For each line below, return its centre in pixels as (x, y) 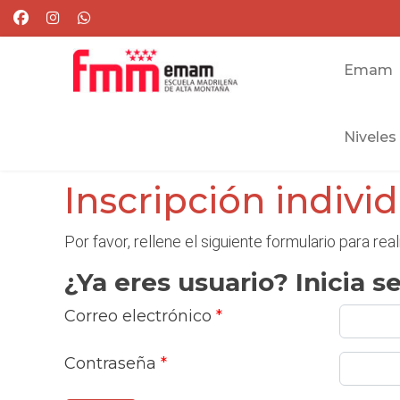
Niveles (370, 137)
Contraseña (110, 363)
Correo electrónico (138, 316)
